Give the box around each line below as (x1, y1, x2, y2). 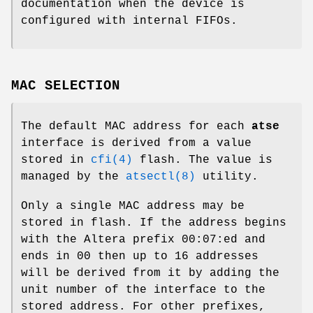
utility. (196, 170, 259, 184)
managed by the (21, 170, 126, 184)
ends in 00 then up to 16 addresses (21, 250, 259, 263)
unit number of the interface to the (21, 284, 265, 297)
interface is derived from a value (21, 137, 252, 150)
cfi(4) (91, 154, 133, 167)
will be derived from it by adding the (21, 267, 279, 280)
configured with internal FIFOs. (21, 15, 238, 28)
